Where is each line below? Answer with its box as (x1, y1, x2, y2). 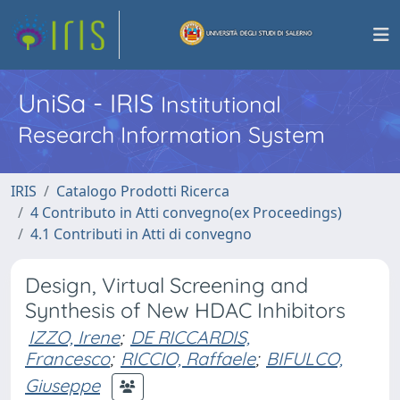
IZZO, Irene (29, 326, 120, 348)
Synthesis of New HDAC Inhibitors (25, 297, 346, 323)
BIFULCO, (266, 347, 343, 370)
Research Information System (18, 121, 325, 148)
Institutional (161, 90, 281, 118)
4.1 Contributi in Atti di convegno (30, 224, 252, 244)
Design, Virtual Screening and (25, 272, 308, 298)
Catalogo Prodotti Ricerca (56, 181, 229, 201)
